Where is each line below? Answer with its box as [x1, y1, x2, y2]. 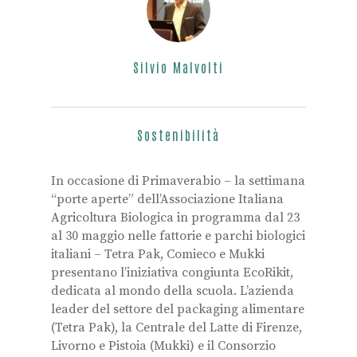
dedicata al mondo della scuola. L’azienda [51, 283, 294, 299]
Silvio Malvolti [133, 59, 224, 75]
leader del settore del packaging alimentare [51, 301, 304, 317]
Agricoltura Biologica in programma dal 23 [51, 210, 300, 226]
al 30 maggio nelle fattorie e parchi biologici [51, 228, 305, 244]
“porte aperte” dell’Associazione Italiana [51, 191, 284, 207]
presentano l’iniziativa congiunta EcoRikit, [51, 265, 293, 280]
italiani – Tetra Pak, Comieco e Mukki [51, 246, 265, 262]
